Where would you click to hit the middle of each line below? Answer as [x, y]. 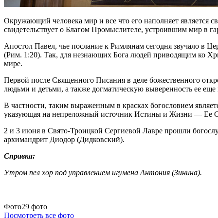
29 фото [34, 206]
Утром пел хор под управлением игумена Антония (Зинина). [103, 172]
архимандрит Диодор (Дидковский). [64, 139]
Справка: [19, 156]
